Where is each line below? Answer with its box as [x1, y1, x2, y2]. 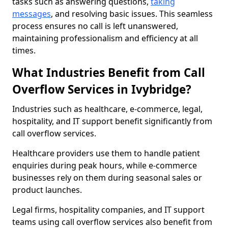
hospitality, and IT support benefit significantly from [12, 116, 212, 127]
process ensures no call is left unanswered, [12, 20, 178, 32]
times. [12, 45, 36, 56]
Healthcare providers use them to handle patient [12, 148, 200, 159]
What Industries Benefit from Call [12, 65, 205, 80]
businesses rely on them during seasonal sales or [12, 172, 202, 183]
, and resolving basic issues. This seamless [51, 8, 213, 19]
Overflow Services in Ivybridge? [12, 81, 191, 97]
